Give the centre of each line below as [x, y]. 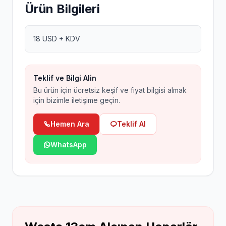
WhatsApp [69, 145]
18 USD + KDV [57, 39]
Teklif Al [131, 124]
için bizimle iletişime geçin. [77, 100]
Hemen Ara [70, 124]
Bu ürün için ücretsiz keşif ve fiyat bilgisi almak [110, 90]
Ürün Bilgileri [62, 9]
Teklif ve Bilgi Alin [65, 78]
